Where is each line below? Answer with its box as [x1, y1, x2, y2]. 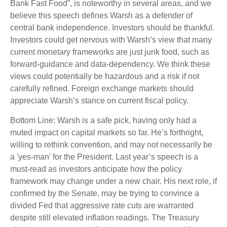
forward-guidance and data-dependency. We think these [10, 59, 210, 68]
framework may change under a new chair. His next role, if [10, 176, 217, 185]
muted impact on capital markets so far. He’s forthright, [10, 128, 203, 137]
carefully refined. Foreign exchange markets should [10, 84, 194, 93]
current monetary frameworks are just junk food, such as [10, 47, 209, 56]
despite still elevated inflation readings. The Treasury [10, 213, 199, 222]
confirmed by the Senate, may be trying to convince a [10, 188, 199, 198]
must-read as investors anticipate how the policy [10, 164, 182, 173]
